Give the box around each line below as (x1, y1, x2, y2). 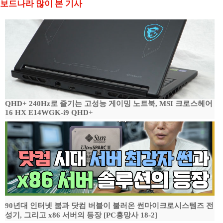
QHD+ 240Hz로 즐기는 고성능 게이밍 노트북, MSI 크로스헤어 (5, 100, 213, 108)
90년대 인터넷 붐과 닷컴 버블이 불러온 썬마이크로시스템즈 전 (5, 202, 214, 210)
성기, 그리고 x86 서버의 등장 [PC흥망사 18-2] (5, 211, 157, 219)
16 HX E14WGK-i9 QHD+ (5, 109, 93, 116)
